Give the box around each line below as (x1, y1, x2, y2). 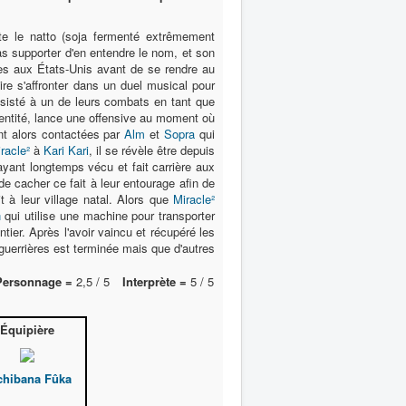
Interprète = (122, 273, 187, 290)
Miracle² (173, 190, 215, 208)
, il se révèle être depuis (88, 141, 216, 159)
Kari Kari (43, 141, 89, 159)
